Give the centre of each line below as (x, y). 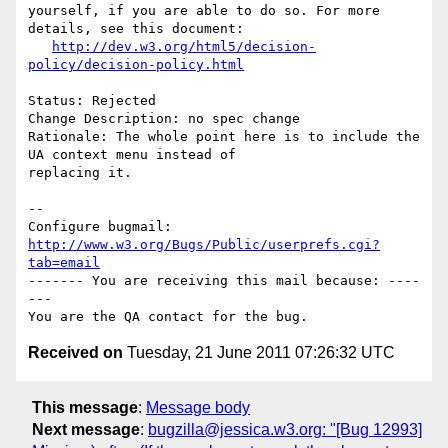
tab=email (64, 263)
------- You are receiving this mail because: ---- (224, 281)
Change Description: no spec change (164, 119)
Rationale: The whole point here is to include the (224, 137)
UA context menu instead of (132, 155)
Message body (198, 407)
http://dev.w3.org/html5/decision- (184, 47)
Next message (86, 429)
